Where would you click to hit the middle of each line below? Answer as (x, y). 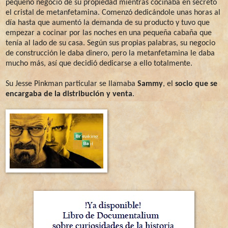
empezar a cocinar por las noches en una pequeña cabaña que (109, 33)
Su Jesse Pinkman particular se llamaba (72, 84)
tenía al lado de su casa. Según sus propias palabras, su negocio (110, 43)
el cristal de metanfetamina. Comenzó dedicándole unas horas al (113, 12)
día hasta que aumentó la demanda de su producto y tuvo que (108, 23)
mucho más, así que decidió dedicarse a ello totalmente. (99, 63)
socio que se (196, 84)
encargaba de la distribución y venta (69, 94)
